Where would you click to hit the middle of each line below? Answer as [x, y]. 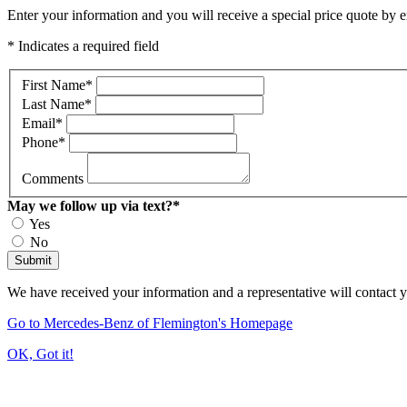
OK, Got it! [40, 353]
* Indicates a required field [83, 46]
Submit [33, 260]
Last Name [53, 104]
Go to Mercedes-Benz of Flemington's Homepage [150, 323]
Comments [55, 178]
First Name [54, 84]
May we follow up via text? [90, 205]
